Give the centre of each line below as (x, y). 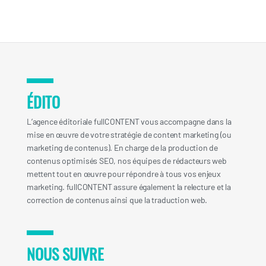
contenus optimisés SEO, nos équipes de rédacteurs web (127, 160)
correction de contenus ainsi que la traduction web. (117, 199)
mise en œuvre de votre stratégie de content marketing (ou (129, 134)
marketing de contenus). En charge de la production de (122, 147)
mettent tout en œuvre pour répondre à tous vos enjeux (124, 173)
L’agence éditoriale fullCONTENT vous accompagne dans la (129, 121)
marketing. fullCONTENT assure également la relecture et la (129, 186)
